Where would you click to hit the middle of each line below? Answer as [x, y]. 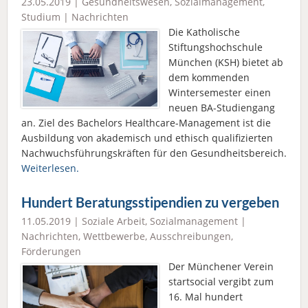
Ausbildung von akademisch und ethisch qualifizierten [147, 137]
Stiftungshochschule [216, 47]
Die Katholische [204, 32]
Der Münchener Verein [221, 266]
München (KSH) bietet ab [226, 62]
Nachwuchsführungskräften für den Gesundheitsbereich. [154, 153]
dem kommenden [209, 77]
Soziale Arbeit [113, 221]
